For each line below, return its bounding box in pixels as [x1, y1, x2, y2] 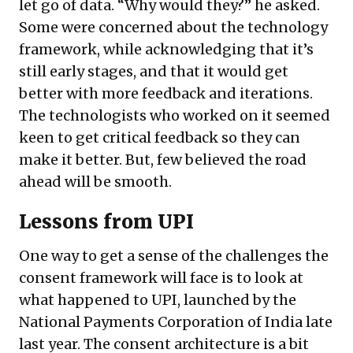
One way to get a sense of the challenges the [19, 246, 329, 265]
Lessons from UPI [19, 209, 194, 234]
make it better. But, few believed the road [19, 150, 307, 169]
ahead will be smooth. [19, 172, 172, 191]
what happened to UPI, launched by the [19, 290, 296, 309]
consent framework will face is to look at [19, 268, 303, 287]
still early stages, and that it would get [19, 61, 288, 80]
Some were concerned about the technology [19, 17, 328, 36]
